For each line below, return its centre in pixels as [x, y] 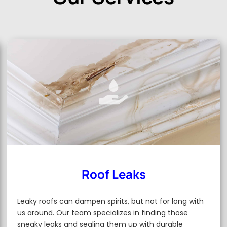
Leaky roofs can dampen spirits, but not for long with [111, 201]
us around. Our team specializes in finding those [103, 213]
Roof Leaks [113, 174]
